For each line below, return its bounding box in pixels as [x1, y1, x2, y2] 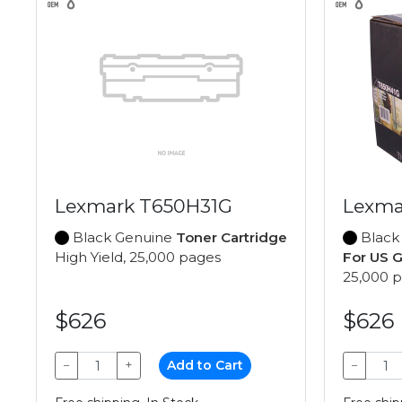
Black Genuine [69, 229, 176, 247]
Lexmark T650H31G [55, 195, 232, 218]
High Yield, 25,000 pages [55, 249, 221, 267]
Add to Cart [167, 357, 244, 374]
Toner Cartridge [176, 229, 287, 247]
